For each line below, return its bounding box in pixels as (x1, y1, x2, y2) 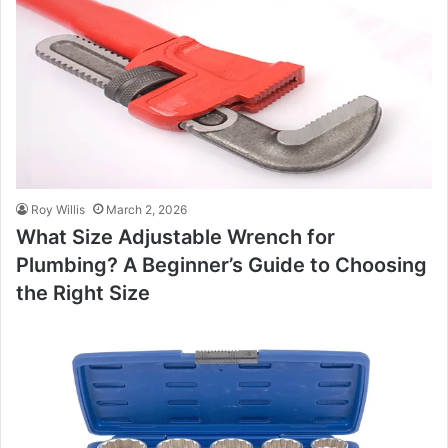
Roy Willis (31, 201, 85, 217)
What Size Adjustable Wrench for (16, 224, 335, 249)
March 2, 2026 (106, 201, 187, 217)
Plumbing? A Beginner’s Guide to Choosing (16, 252, 427, 277)
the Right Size (16, 280, 150, 305)
